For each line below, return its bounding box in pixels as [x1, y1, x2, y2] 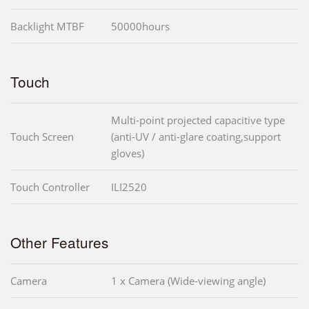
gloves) [111, 146, 144, 161]
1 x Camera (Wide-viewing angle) [111, 274, 266, 288]
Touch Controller [10, 180, 90, 195]
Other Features [10, 232, 108, 253]
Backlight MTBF [10, 19, 84, 34]
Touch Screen [10, 130, 74, 144]
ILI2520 [111, 180, 147, 195]
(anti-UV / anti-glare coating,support [111, 130, 281, 144]
